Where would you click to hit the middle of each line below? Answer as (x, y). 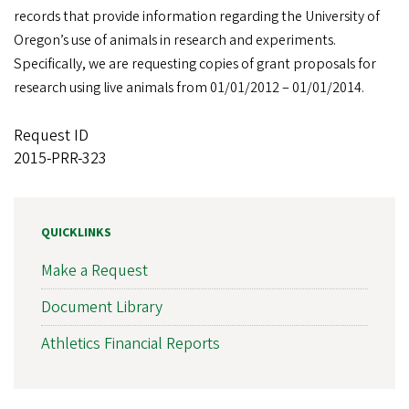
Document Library (102, 308)
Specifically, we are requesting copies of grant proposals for (195, 64)
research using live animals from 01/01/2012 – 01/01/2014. (189, 88)
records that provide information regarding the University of (197, 17)
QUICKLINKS (76, 233)
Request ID (51, 136)
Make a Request (94, 271)
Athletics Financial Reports (131, 344)
